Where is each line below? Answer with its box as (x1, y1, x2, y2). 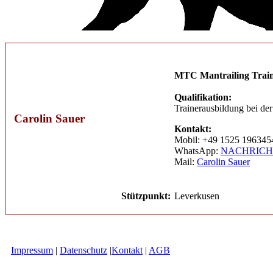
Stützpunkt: (121, 191, 171, 202)
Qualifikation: (174, 92, 232, 103)
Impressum (11, 245, 53, 256)
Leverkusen (174, 191, 219, 202)
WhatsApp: (174, 146, 221, 157)
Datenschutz (60, 245, 107, 256)
